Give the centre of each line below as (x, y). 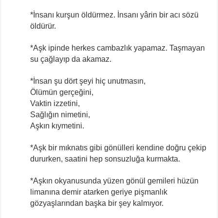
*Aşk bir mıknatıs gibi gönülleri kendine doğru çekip (118, 147)
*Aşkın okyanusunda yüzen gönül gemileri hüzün (115, 181)
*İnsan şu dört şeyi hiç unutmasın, (88, 81)
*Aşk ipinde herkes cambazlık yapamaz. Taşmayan (118, 48)
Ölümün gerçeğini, (62, 92)
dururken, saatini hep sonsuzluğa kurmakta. (105, 159)
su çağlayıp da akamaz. (71, 59)
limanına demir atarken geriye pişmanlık (99, 192)
